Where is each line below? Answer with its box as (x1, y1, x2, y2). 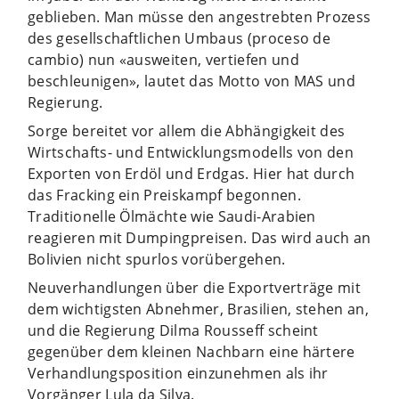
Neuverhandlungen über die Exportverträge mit (28, 277, 362, 297)
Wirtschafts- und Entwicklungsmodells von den (28, 142, 354, 162)
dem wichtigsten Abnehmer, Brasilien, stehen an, (28, 298, 370, 319)
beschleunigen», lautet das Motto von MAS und (28, 70, 356, 91)
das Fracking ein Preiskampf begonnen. (28, 184, 301, 205)
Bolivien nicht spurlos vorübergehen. (28, 248, 286, 269)
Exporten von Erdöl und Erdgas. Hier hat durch (28, 163, 355, 183)
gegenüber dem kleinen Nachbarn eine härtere (28, 341, 355, 362)
